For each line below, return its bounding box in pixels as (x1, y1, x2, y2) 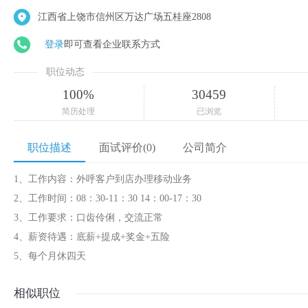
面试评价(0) (99, 142, 155, 153)
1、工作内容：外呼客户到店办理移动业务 (14, 174, 192, 184)
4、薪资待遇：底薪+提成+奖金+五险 (14, 232, 170, 242)
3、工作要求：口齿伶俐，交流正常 (14, 212, 163, 223)
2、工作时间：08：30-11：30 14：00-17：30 (14, 193, 201, 203)
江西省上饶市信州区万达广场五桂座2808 (38, 12, 211, 22)
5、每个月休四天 (14, 251, 86, 261)
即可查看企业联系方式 (64, 39, 160, 49)
